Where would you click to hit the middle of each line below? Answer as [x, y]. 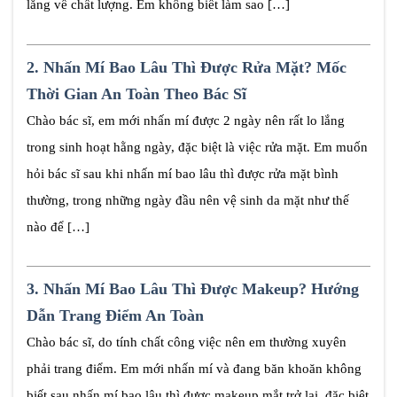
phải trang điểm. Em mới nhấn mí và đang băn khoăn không [194, 369]
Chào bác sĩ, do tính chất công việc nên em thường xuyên [187, 343]
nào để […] [58, 226]
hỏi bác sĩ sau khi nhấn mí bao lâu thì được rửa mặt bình [183, 173]
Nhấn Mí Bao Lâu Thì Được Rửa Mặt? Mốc [195, 67]
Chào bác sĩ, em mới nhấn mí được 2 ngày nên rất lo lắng [186, 120]
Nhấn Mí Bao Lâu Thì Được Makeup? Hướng [201, 289]
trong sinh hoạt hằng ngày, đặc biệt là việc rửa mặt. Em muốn [197, 147]
